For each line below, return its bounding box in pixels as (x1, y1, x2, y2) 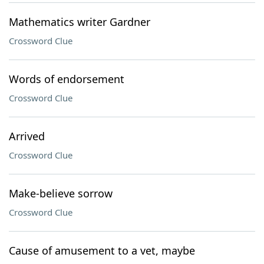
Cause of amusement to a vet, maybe (9, 243, 195, 258)
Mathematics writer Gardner (9, 15, 150, 29)
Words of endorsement (9, 72, 124, 86)
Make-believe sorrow (9, 186, 113, 200)
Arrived (9, 129, 45, 143)
